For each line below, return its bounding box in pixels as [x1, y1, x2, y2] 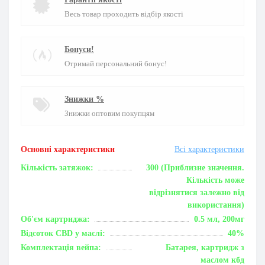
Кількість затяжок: [21, 163, 93, 172]
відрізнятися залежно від [149, 188, 244, 197]
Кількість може [186, 176, 244, 185]
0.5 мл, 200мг [194, 215, 244, 224]
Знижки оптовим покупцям [64, 109, 154, 118]
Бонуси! [64, 45, 94, 54]
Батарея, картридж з [166, 243, 244, 252]
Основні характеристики [21, 145, 115, 154]
